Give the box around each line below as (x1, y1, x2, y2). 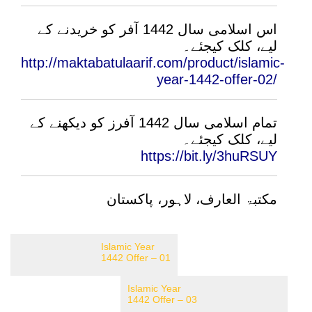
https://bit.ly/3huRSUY (141, 148, 277, 164)
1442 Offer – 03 (127, 294, 197, 305)
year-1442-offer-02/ (157, 72, 277, 87)
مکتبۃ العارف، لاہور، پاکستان (107, 192, 277, 207)
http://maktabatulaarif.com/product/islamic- (21, 55, 285, 70)
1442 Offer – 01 (101, 252, 171, 263)
